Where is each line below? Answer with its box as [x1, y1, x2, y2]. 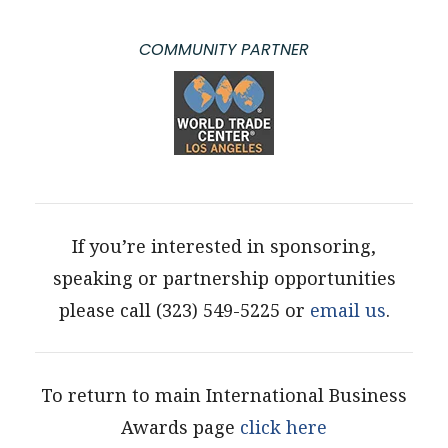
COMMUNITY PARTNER [139, 38, 309, 62]
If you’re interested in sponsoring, [72, 234, 376, 259]
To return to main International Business [41, 383, 407, 408]
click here [240, 415, 327, 440]
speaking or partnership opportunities [52, 266, 396, 291]
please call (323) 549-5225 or [58, 298, 310, 323]
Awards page [121, 415, 240, 440]
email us [309, 298, 386, 323]
